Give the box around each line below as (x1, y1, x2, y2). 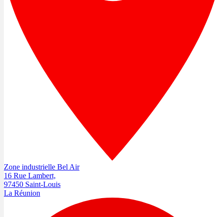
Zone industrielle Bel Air (4, 162, 79, 171)
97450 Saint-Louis (4, 180, 61, 188)
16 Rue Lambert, (4, 171, 56, 180)
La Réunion (4, 188, 40, 197)
